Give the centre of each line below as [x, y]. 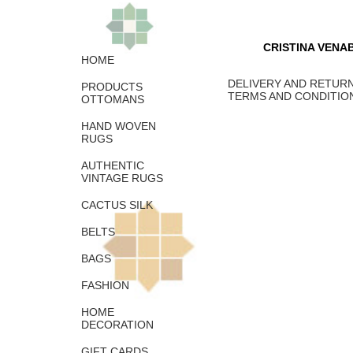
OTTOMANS [113, 100]
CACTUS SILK [117, 205]
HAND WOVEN [119, 126]
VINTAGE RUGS [122, 178]
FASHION [105, 286]
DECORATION [117, 325]
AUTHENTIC [113, 166]
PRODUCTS [112, 87]
